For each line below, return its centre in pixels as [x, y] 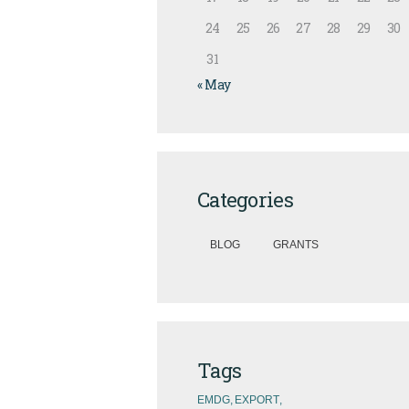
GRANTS [296, 244]
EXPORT [257, 399]
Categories [245, 200]
